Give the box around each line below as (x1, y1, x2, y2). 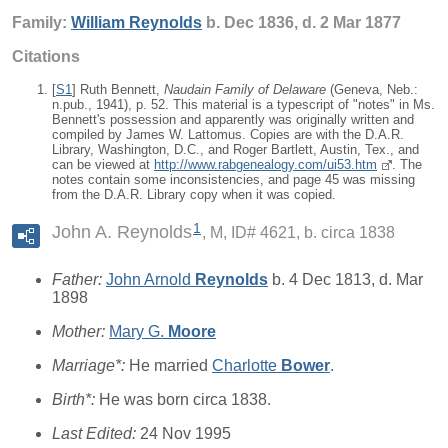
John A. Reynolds (52, 222, 192, 243)
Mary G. (109, 323, 168, 341)
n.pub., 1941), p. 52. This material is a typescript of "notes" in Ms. (52, 97, 435, 112)
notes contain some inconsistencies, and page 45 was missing (52, 172, 415, 187)
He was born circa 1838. (99, 391, 271, 409)
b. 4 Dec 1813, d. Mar (268, 271, 423, 289)
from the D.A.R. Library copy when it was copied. (52, 187, 336, 202)
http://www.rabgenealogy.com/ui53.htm (154, 157, 377, 172)
